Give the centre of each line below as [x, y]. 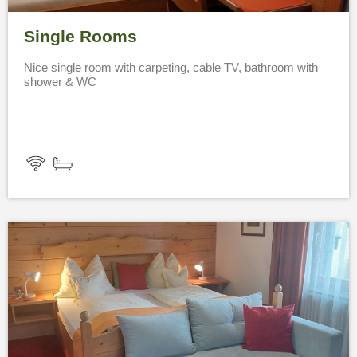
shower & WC [60, 81]
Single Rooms [80, 36]
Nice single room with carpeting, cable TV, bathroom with [171, 67]
